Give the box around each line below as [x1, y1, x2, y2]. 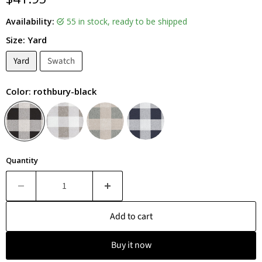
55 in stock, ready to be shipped [71, 15, 187, 27]
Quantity [6, 154, 38, 166]
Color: [6, 85, 33, 97]
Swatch [47, 54, 75, 67]
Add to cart [109, 209, 153, 223]
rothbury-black [33, 85, 96, 97]
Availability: [6, 15, 54, 27]
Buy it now [111, 239, 151, 252]
